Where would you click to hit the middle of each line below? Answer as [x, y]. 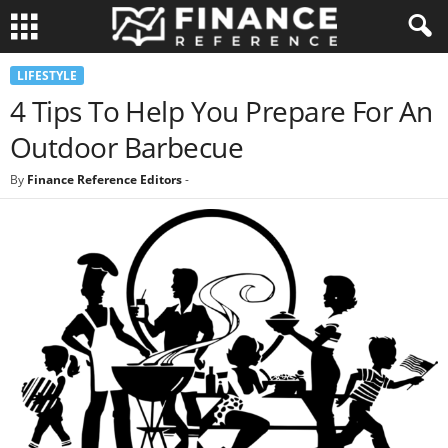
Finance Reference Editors [104, 179]
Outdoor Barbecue [127, 147]
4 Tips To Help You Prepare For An [221, 111]
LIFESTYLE [47, 75]
